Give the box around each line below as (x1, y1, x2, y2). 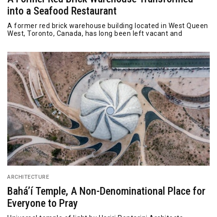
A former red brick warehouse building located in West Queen (7, 22, 208, 30)
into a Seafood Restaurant (7, 5, 117, 17)
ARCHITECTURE (7, 173, 49, 180)
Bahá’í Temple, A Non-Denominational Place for (7, 185, 205, 197)
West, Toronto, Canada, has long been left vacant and (7, 30, 182, 37)
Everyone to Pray (7, 197, 78, 209)
